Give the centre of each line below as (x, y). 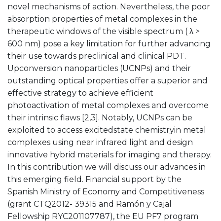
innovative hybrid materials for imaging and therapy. (110, 154)
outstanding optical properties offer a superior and (108, 80)
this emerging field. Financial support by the (94, 179)
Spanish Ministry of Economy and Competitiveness (106, 191)
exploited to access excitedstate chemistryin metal (107, 130)
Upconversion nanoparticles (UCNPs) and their (99, 68)
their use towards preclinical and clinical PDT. (97, 56)
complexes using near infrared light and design (100, 142)
